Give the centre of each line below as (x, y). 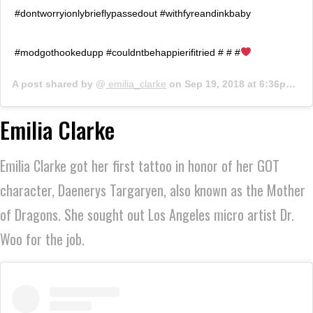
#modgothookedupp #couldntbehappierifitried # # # (128, 52)
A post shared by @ (59, 83)
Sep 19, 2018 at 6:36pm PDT (235, 83)
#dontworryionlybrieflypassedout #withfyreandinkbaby (133, 13)
